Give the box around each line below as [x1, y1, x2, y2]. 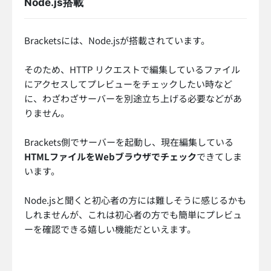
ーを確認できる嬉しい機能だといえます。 [24, 223, 196, 236]
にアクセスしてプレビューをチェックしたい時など [24, 77, 232, 91]
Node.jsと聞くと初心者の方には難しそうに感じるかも [24, 194, 246, 207]
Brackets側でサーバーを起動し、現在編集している [24, 135, 233, 149]
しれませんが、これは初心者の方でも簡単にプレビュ [24, 208, 242, 221]
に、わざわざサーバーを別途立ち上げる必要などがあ [24, 92, 242, 105]
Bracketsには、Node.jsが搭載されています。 [24, 34, 210, 47]
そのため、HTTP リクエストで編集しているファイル [24, 63, 240, 76]
